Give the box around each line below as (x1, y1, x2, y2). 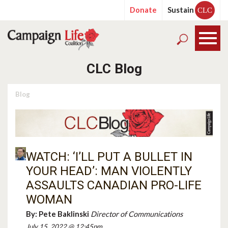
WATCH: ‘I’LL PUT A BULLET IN (26, 149, 193, 164)
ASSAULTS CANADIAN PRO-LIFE (26, 178, 202, 192)
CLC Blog (86, 61, 142, 76)
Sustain (167, 6, 194, 14)
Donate (130, 6, 157, 14)
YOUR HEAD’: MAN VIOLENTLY (26, 163, 192, 178)
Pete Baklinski (39, 209, 90, 218)
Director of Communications (91, 209, 183, 218)
